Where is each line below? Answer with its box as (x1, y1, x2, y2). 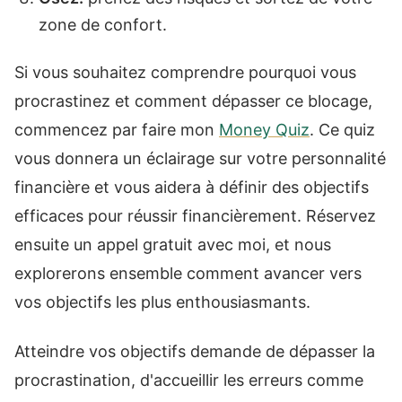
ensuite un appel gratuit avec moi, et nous (14, 235, 331, 254)
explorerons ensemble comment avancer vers (14, 264, 362, 283)
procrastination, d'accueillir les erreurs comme (14, 370, 363, 389)
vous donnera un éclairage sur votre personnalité (14, 149, 386, 168)
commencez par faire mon (14, 120, 219, 139)
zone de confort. (39, 14, 167, 34)
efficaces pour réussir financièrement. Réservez (14, 206, 376, 225)
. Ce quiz (310, 120, 375, 139)
